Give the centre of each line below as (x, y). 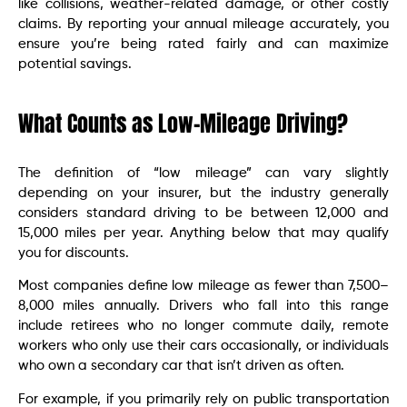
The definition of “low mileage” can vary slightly (203, 174)
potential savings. (75, 65)
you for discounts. (74, 253)
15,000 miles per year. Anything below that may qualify (203, 233)
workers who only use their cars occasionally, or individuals (203, 346)
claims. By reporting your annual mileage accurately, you (203, 25)
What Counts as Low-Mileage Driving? (183, 124)
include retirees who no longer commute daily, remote (203, 326)
